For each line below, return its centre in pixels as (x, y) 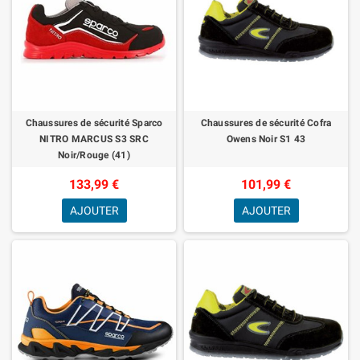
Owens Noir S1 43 (266, 139)
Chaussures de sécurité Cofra (266, 123)
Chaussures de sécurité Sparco (94, 123)
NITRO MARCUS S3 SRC (94, 139)
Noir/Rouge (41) (94, 155)
